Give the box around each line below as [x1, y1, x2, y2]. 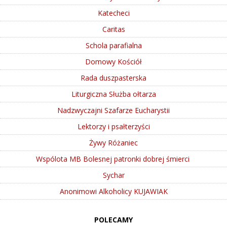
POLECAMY [94, 214, 133, 224]
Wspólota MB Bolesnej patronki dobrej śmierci [35, 154, 192, 164]
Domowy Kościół [85, 56, 142, 66]
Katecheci [97, 8, 130, 18]
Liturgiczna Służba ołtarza [71, 89, 156, 99]
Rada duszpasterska [81, 72, 146, 83]
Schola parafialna [85, 40, 142, 50]
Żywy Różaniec [89, 137, 138, 147]
